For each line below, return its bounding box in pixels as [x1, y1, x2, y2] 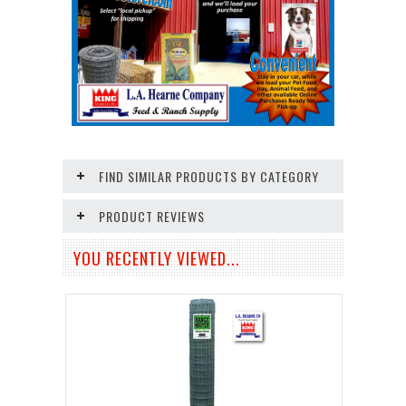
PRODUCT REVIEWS [99, 207, 205, 227]
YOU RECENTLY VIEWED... [73, 246, 240, 271]
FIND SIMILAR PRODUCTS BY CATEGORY [99, 167, 319, 187]
